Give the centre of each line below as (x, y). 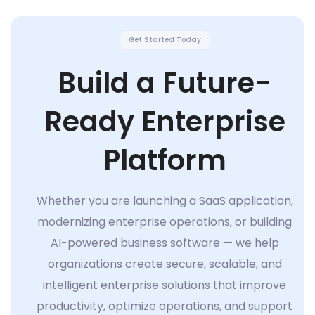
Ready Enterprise (165, 122)
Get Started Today (165, 40)
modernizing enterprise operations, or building (165, 222)
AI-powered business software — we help (165, 243)
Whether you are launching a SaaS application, (165, 201)
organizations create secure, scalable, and (165, 264)
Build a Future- (165, 83)
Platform (165, 161)
